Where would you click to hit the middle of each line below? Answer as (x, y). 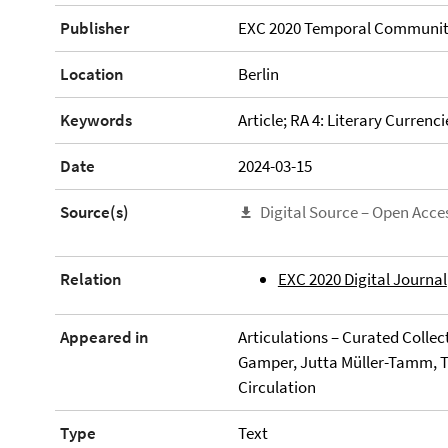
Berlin (258, 74)
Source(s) (94, 212)
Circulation (276, 386)
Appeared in (104, 336)
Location (92, 74)
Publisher (94, 28)
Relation (91, 279)
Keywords (96, 120)
